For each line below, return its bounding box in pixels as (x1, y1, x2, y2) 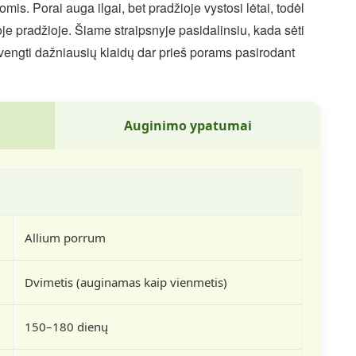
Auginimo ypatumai (124, 117, 252, 134)
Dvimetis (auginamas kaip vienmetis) (25, 274, 227, 290)
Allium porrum (25, 230, 106, 246)
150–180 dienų (25, 319, 108, 335)
